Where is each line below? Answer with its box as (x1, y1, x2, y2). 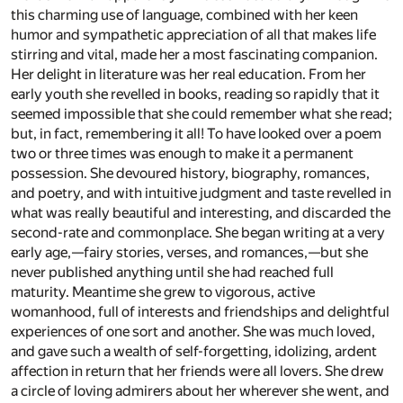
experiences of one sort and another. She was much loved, (11, 322, 375, 340)
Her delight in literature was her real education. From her (11, 65, 366, 83)
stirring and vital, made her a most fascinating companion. (11, 45, 378, 63)
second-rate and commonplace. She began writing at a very (11, 223, 385, 241)
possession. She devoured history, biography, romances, (11, 164, 370, 182)
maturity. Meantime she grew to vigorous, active (11, 282, 315, 300)
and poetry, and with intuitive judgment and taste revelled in (11, 184, 391, 201)
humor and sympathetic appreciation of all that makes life (11, 25, 376, 43)
